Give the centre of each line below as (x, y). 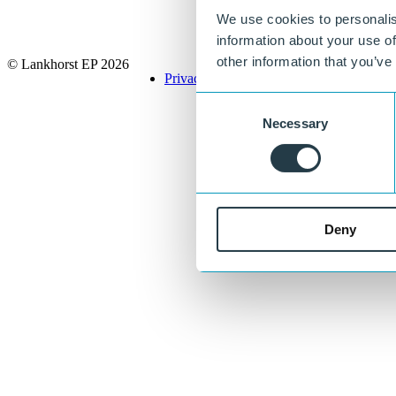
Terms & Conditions (302, 79)
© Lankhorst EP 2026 (68, 65)
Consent (220, 103)
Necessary (295, 123)
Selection (222, 124)
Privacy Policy (205, 79)
